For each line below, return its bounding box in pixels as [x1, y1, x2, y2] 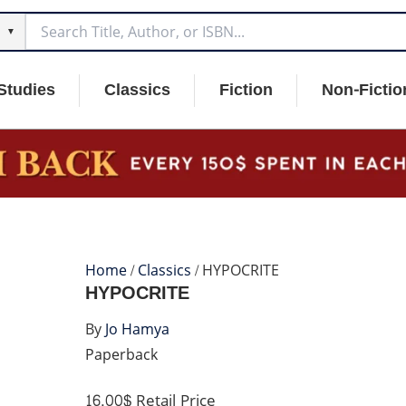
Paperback [84, 342, 158, 369]
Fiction [219, 75, 273, 105]
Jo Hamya [104, 316, 169, 343]
